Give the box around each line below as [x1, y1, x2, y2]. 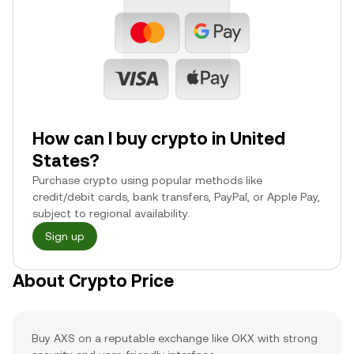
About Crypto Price [13, 271, 174, 291]
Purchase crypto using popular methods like [32, 174, 262, 186]
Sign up [45, 230, 85, 243]
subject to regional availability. [32, 207, 190, 220]
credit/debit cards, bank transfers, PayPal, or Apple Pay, [32, 190, 320, 203]
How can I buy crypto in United [32, 129, 285, 149]
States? [32, 151, 100, 171]
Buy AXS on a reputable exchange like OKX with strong [32, 332, 318, 345]
